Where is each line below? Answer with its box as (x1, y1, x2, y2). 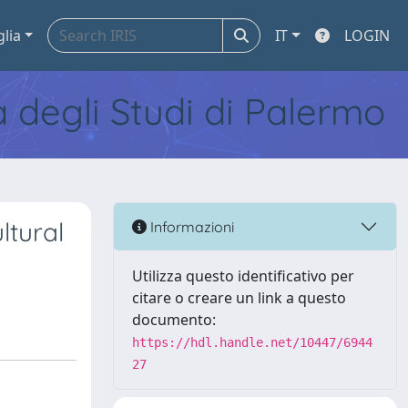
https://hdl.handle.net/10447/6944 (132, 335, 372, 350)
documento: (132, 310, 216, 330)
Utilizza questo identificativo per (132, 266, 354, 286)
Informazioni (147, 217, 234, 236)
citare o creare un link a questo (132, 288, 346, 308)
